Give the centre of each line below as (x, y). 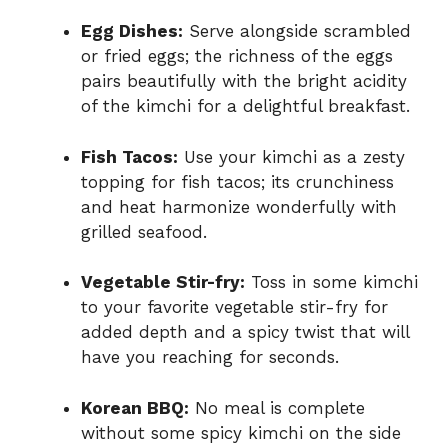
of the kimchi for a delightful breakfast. (245, 106)
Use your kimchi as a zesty (291, 156)
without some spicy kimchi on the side (241, 432)
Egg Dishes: (132, 31)
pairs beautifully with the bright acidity (244, 81)
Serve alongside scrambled (297, 31)
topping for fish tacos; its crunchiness (237, 181)
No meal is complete (277, 407)
